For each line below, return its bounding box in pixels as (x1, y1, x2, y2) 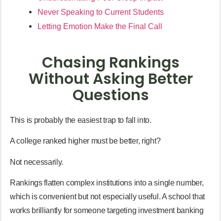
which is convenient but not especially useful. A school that (10, 192, 205, 201)
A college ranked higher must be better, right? (10, 137, 161, 146)
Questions (72, 84, 149, 106)
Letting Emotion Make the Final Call (37, 22, 162, 31)
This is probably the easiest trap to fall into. (10, 115, 151, 124)
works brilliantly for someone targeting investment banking (10, 206, 204, 215)
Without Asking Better (28, 68, 193, 89)
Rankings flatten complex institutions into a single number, (10, 179, 204, 187)
